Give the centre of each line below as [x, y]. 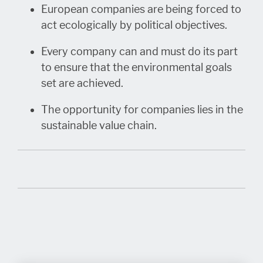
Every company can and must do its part [139, 51]
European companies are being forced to [141, 9]
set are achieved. [82, 83]
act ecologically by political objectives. [134, 25]
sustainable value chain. [99, 125]
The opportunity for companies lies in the [142, 109]
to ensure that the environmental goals [136, 67]
